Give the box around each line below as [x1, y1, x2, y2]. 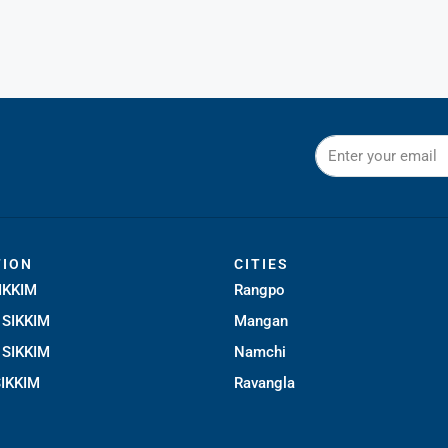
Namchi [234, 342, 286, 361]
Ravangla [234, 373, 295, 392]
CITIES [234, 255, 289, 272]
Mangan [234, 311, 288, 330]
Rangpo [234, 280, 285, 299]
